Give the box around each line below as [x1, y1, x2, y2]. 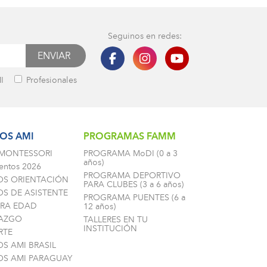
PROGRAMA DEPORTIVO [83, 170, 181, 180]
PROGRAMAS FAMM [83, 132, 176, 142]
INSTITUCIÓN [83, 223, 137, 233]
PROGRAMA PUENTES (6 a [83, 193, 185, 202]
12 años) [83, 201, 116, 211]
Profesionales [24, 74, 77, 85]
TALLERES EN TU [83, 215, 148, 224]
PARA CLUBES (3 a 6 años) [83, 179, 184, 189]
